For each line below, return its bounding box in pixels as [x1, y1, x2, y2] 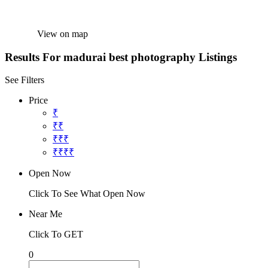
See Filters [5, 75, 44, 86]
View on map [37, 29, 88, 39]
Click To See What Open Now [29, 188, 145, 199]
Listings [199, 50, 237, 63]
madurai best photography [63, 50, 196, 63]
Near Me [29, 209, 62, 220]
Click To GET [29, 229, 83, 240]
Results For [5, 50, 63, 63]
